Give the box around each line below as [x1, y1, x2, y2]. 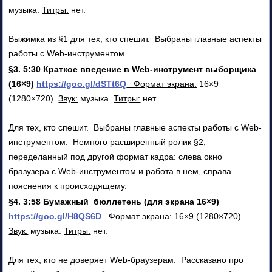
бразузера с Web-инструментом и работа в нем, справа [8, 166, 232, 176]
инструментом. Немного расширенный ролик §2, [8, 137, 206, 147]
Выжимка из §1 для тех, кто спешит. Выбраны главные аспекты [8, 33, 262, 44]
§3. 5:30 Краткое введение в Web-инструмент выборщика [8, 64, 257, 74]
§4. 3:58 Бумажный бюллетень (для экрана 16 [8, 196, 207, 206]
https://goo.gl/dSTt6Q [36, 78, 127, 89]
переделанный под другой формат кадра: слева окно [8, 151, 223, 161]
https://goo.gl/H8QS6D [8, 211, 102, 221]
